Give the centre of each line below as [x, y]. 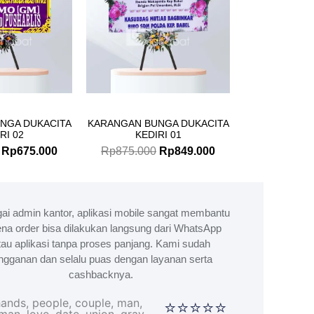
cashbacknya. [101, 274]
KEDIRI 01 [158, 134]
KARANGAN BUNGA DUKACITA [158, 123]
